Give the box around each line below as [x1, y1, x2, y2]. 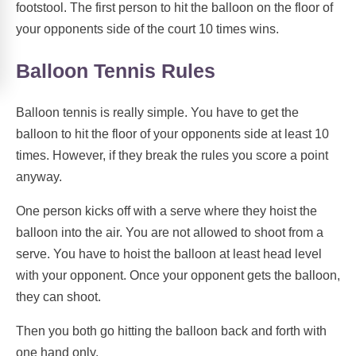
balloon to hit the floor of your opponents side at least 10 [16, 127, 329, 141]
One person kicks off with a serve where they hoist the [16, 204, 317, 219]
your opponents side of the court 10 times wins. [16, 21, 279, 36]
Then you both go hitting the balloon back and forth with [16, 324, 327, 339]
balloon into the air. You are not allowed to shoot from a [16, 226, 323, 240]
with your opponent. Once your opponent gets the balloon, [16, 269, 340, 283]
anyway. [16, 170, 62, 184]
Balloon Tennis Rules [16, 59, 215, 82]
